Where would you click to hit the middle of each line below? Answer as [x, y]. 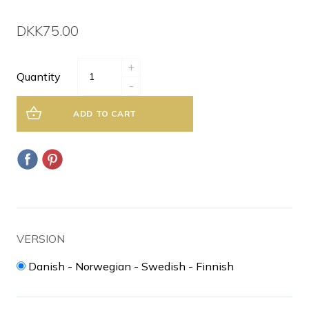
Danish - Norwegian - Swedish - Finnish [131, 266]
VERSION [41, 238]
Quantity [39, 77]
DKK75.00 [48, 30]
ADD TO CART [105, 113]
